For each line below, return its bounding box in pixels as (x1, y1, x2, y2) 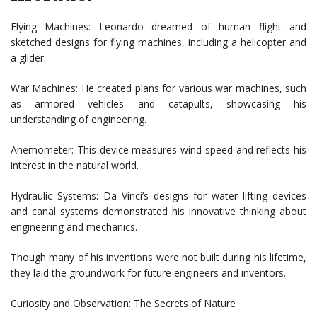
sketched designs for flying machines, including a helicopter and (11, 35, 306, 50)
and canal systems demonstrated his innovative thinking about (11, 204, 306, 219)
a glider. (11, 51, 46, 65)
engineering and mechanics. (11, 220, 137, 234)
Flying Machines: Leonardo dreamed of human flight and (11, 20, 306, 34)
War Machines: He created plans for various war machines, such (11, 81, 306, 96)
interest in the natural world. (11, 158, 139, 173)
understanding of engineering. (11, 113, 146, 127)
